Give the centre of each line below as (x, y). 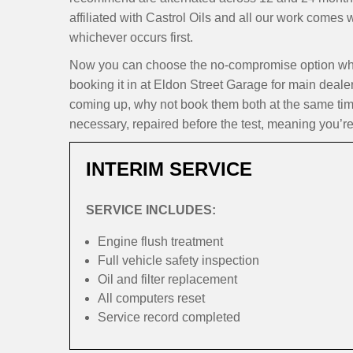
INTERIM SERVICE (169, 169)
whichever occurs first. (131, 37)
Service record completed (169, 317)
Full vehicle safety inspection (178, 260)
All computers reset (151, 298)
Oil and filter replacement (167, 279)
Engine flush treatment (160, 242)
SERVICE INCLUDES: (151, 210)
